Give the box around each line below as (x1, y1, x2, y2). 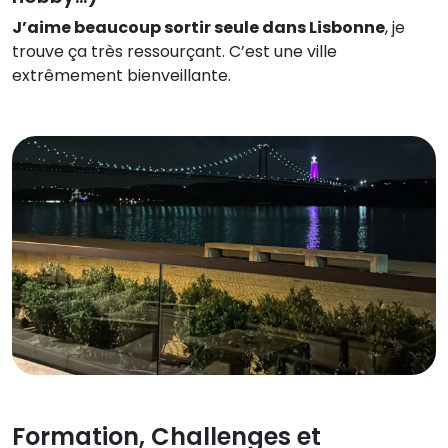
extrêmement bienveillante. (12, 64, 231, 88)
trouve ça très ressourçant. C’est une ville (12, 40, 337, 64)
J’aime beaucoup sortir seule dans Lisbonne (12, 16, 385, 40)
